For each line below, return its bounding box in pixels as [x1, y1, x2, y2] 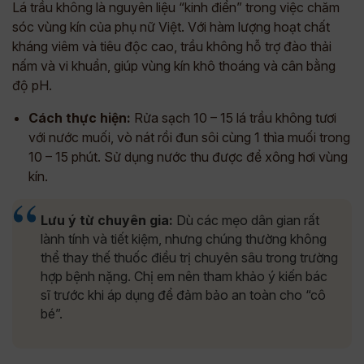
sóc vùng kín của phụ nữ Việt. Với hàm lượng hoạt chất [12, 19, 330, 35]
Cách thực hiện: [28, 110, 131, 126]
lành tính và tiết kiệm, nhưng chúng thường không [41, 231, 327, 247]
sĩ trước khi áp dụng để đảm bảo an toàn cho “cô [41, 287, 326, 303]
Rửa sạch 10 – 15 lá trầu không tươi [131, 110, 336, 126]
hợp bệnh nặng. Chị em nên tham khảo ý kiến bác [41, 268, 327, 284]
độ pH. [12, 77, 52, 93]
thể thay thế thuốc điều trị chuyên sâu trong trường [41, 249, 338, 266]
